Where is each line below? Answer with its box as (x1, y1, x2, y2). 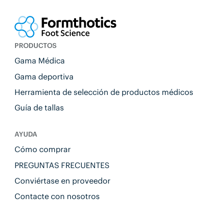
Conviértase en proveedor (14, 175, 110, 186)
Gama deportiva (14, 71, 74, 81)
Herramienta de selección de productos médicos (14, 87, 193, 97)
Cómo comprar (14, 144, 71, 155)
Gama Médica (14, 56, 65, 66)
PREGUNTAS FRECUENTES (14, 160, 109, 170)
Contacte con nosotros (14, 191, 100, 201)
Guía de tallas (14, 103, 64, 113)
